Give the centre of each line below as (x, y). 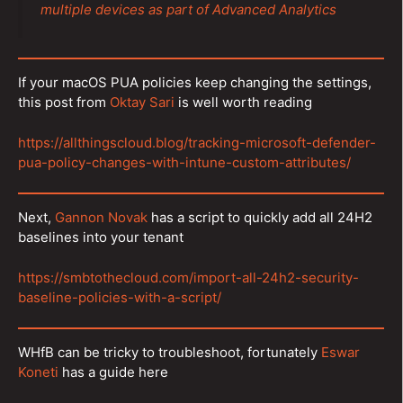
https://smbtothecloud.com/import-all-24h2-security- (188, 277)
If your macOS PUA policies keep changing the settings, (195, 82)
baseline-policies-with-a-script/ (120, 297)
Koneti (38, 372)
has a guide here (113, 372)
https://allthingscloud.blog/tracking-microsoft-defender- (197, 142)
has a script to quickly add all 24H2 (260, 217)
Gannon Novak (101, 217)
